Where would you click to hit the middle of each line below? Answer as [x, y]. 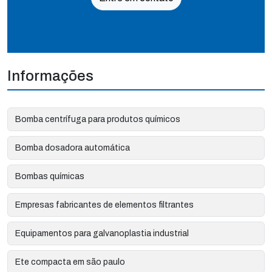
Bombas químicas [50, 176]
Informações [50, 76]
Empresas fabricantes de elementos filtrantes [104, 205]
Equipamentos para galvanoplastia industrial [102, 233]
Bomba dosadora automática [73, 148]
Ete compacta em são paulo [70, 262]
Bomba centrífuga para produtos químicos [98, 119]
